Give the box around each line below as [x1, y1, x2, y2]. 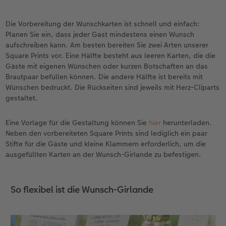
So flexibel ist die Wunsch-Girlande [10, 183, 153, 196]
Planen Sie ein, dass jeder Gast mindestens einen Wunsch [6, 29, 195, 39]
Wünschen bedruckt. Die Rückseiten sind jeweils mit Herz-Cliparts [6, 82, 220, 92]
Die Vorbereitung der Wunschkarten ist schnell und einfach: [6, 18, 200, 29]
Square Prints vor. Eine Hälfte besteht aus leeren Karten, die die [6, 50, 216, 61]
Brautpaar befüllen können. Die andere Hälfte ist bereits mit [6, 71, 203, 82]
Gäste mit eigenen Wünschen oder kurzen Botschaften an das [6, 61, 208, 71]
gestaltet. [6, 92, 38, 103]
